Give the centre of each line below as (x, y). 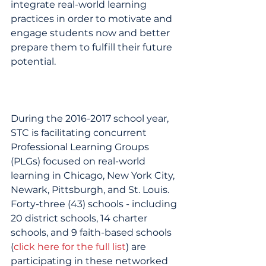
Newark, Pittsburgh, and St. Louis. (91, 190)
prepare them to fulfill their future (93, 47)
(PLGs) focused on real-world (79, 161)
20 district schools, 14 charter (80, 218)
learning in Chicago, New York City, (94, 175)
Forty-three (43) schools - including (95, 204)
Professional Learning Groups (81, 147)
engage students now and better (91, 33)
